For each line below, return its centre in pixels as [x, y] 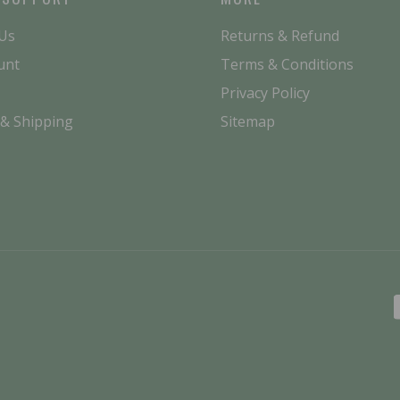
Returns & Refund [279, 36]
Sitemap [247, 122]
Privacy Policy [265, 93]
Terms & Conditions [287, 65]
